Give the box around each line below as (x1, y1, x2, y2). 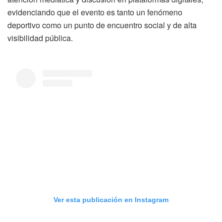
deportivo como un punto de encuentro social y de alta (7, 19, 197, 31)
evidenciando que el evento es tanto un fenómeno (7, 6, 182, 18)
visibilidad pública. (7, 32, 73, 44)
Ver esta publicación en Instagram (54, 196, 168, 204)
